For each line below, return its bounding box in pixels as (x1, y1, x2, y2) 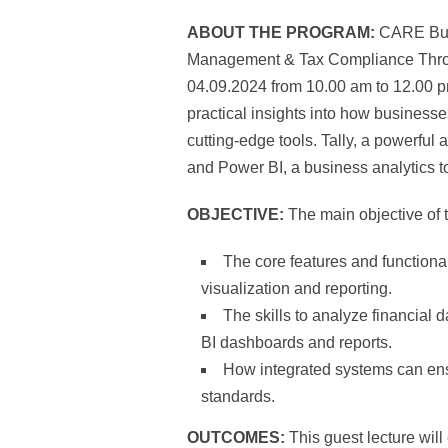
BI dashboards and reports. (201, 334, 396, 352)
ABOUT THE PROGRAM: (187, 24, 375, 42)
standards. (201, 388, 275, 406)
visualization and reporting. (201, 280, 392, 298)
